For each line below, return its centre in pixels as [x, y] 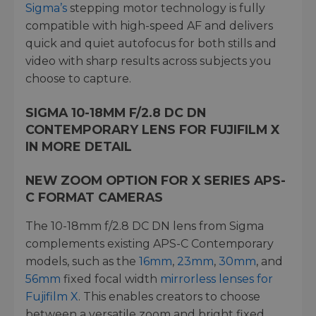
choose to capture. [78, 78]
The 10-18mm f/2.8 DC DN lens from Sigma [145, 226]
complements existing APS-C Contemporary [150, 243]
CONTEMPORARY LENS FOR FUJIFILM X [152, 129]
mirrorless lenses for [217, 279]
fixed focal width [110, 279]
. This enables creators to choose [169, 296]
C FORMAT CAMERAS [94, 197]
